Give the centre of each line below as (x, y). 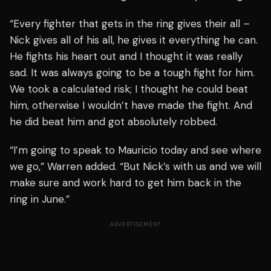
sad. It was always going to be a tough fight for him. (132, 73)
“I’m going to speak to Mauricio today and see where (135, 150)
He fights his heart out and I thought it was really (126, 57)
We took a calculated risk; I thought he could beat (129, 89)
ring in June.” (40, 199)
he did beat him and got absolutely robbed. (113, 122)
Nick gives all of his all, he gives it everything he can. (134, 40)
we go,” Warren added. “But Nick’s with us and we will (135, 167)
